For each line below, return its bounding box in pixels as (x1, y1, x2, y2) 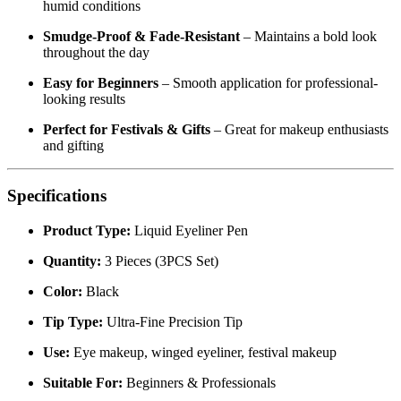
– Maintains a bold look (240, 78, 377, 94)
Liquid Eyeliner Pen (131, 273, 248, 289)
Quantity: (43, 303, 101, 320)
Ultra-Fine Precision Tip (103, 364, 243, 380)
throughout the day (43, 94, 149, 110)
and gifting (43, 187, 104, 203)
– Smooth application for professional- (158, 124, 378, 141)
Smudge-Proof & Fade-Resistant (43, 78, 240, 94)
